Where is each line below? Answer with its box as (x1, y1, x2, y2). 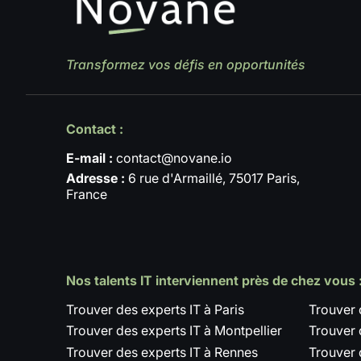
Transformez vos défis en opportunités (66, 56, 305, 73)
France (66, 185, 107, 202)
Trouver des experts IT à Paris (66, 301, 244, 317)
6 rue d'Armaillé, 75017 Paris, (125, 169, 300, 186)
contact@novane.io (113, 149, 232, 166)
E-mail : (66, 149, 113, 166)
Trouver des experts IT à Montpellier (66, 322, 282, 339)
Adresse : (66, 169, 125, 186)
